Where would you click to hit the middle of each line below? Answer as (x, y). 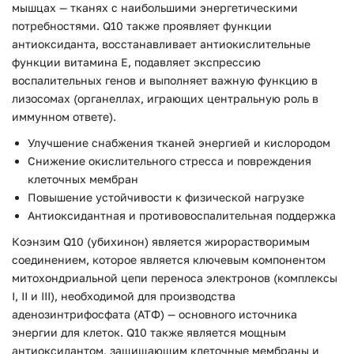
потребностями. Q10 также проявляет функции (142, 25)
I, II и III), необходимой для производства (124, 296)
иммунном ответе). (66, 116)
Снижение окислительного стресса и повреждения (169, 160)
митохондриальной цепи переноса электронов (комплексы (175, 277)
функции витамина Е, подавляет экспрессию (136, 62)
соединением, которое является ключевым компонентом (169, 259)
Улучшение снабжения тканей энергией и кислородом (179, 142)
